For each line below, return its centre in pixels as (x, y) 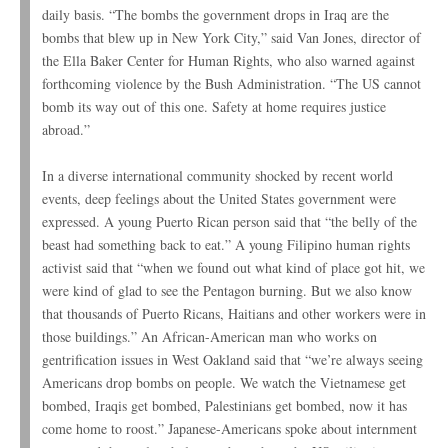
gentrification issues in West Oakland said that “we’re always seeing (232, 360)
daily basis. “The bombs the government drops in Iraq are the (215, 15)
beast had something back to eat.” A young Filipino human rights (226, 245)
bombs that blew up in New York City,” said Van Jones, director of (231, 38)
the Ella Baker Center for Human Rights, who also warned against (228, 61)
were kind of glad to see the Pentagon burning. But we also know (227, 291)
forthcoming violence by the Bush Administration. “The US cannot (231, 84)
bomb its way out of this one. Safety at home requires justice (214, 107)
